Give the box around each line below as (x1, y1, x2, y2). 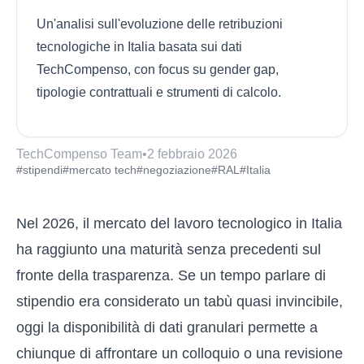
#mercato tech (63, 163, 136, 176)
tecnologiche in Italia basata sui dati (37, 40, 242, 54)
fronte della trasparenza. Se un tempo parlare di (16, 267, 326, 284)
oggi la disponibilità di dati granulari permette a (16, 319, 318, 336)
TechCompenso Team (16, 147, 142, 161)
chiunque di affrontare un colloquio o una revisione (16, 345, 343, 362)
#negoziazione (136, 163, 211, 176)
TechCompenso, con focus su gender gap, (37, 63, 279, 76)
